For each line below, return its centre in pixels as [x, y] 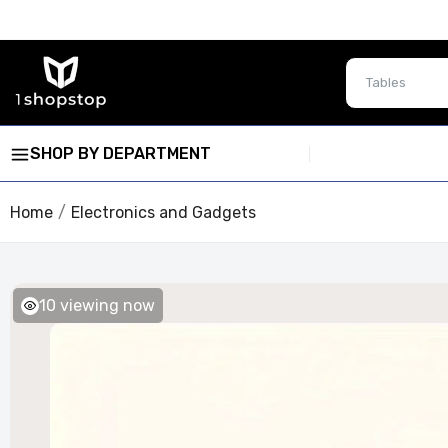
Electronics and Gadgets [163, 212]
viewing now [107, 305]
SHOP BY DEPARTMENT [120, 153]
